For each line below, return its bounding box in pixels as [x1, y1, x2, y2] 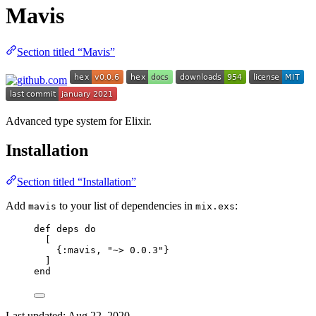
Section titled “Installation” [17, 176, 136, 188]
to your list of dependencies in [56, 200, 195, 212]
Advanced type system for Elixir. [6, 114, 152, 127]
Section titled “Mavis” [17, 45, 115, 58]
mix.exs [195, 201, 235, 212]
